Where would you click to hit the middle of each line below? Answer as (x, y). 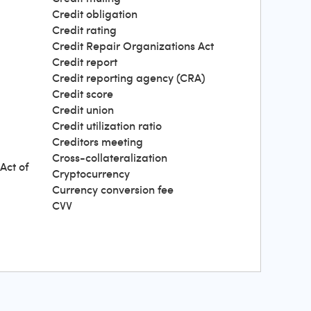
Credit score (83, 94)
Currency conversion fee (113, 190)
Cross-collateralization (110, 158)
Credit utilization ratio (107, 126)
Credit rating (84, 30)
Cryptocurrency (91, 174)
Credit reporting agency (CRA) (129, 78)
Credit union (83, 110)
